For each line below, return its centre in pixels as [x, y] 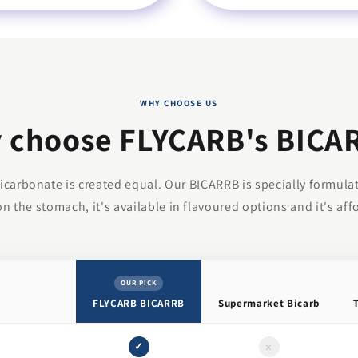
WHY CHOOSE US [179, 103]
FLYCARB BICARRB [139, 304]
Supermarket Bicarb [269, 304]
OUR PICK [139, 283]
